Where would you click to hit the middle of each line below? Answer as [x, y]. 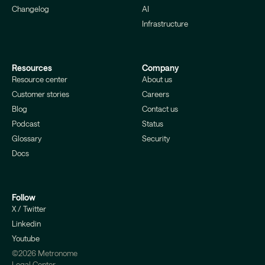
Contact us [160, 109]
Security [156, 139]
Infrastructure [165, 24]
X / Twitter [29, 209]
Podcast [26, 124]
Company [160, 68]
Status [153, 124]
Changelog [30, 9]
